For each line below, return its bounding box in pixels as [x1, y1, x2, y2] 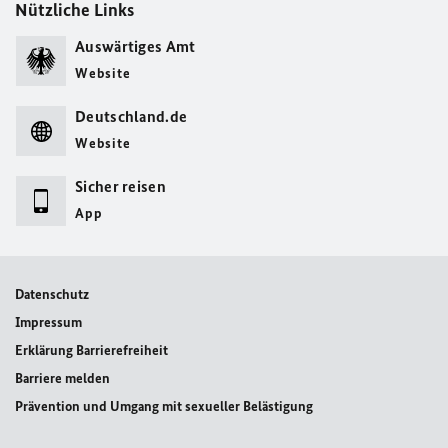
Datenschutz [15, 286, 89, 304]
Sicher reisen [75, 177, 166, 197]
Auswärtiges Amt [75, 37, 196, 57]
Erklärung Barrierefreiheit [15, 342, 168, 360]
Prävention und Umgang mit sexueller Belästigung [15, 398, 313, 416]
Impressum [15, 314, 82, 332]
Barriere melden [15, 370, 110, 388]
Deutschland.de [75, 107, 188, 127]
